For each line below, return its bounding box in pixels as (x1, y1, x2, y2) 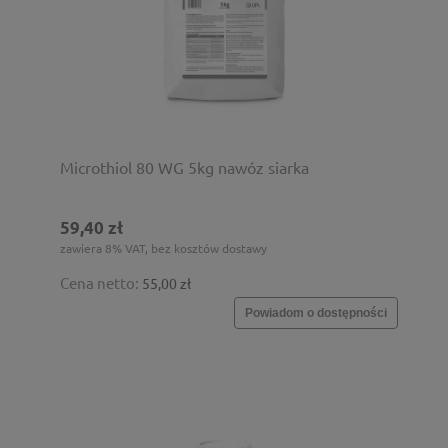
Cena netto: (60, 272, 142, 292)
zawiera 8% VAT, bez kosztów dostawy (60, 239, 267, 256)
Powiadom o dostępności (245, 305, 387, 320)
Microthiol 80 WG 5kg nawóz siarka (60, 156, 309, 177)
